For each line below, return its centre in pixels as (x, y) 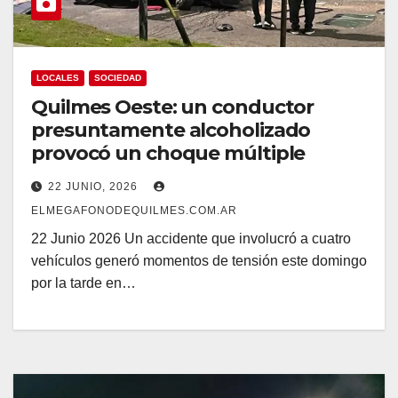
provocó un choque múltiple (168, 154)
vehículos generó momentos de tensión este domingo (199, 261)
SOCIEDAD (118, 78)
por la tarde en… (84, 283)
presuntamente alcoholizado (171, 131)
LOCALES (58, 78)
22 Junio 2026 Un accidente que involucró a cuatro (191, 239)
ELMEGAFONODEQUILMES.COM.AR (134, 211)
